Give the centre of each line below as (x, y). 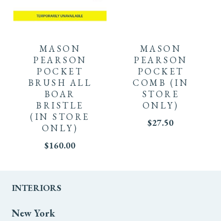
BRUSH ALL (60, 82)
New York (33, 213)
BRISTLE (60, 105)
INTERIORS (36, 188)
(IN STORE (60, 116)
